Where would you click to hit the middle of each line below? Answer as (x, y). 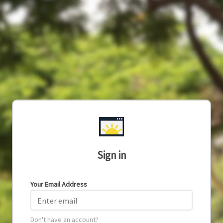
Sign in (111, 155)
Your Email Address (59, 184)
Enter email (57, 201)
